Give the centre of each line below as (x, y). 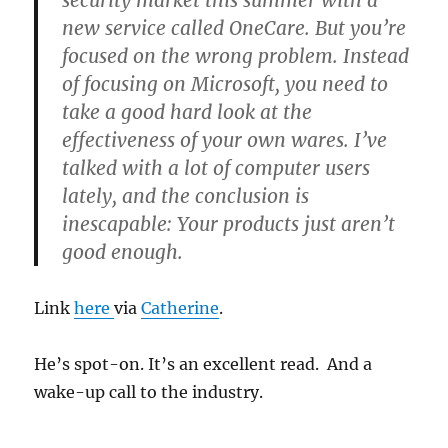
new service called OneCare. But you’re (234, 28)
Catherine (180, 308)
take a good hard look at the (187, 112)
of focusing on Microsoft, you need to (225, 84)
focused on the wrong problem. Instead (236, 56)
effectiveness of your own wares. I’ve (225, 140)
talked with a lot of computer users (216, 168)
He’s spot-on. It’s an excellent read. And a (203, 364)
